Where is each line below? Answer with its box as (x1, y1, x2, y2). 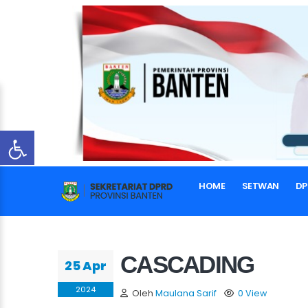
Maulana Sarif (155, 287, 217, 299)
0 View (238, 287, 267, 299)
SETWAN (241, 179, 279, 192)
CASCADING (120, 251, 254, 278)
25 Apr (65, 257, 107, 274)
